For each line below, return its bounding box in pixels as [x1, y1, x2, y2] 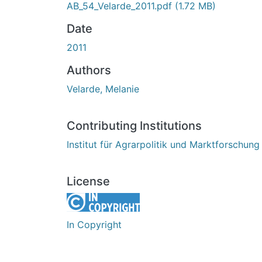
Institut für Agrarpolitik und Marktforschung [67, 138, 260, 150]
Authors [67, 63, 111, 77]
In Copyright [67, 218, 122, 230]
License [67, 174, 110, 188]
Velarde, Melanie [67, 82, 139, 95]
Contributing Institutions [67, 118, 202, 133]
